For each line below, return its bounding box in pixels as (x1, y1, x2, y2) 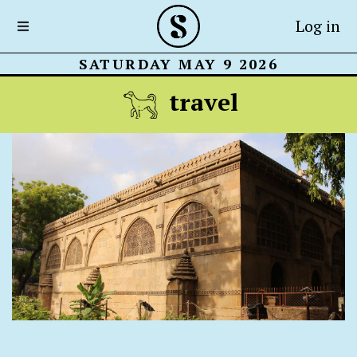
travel (163, 85, 238, 118)
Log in (295, 15, 340, 37)
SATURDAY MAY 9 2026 (78, 54, 279, 73)
